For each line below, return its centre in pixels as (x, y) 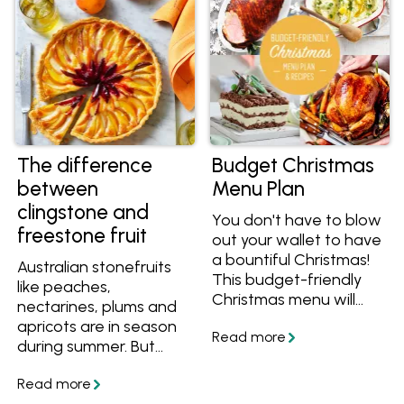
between (58, 189)
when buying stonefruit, (104, 366)
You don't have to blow (297, 220)
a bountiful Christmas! (291, 260)
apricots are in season (97, 326)
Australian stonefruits (95, 267)
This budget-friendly (287, 280)
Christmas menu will (284, 299)
